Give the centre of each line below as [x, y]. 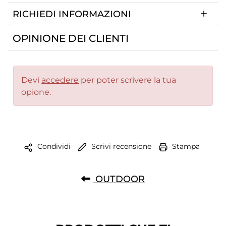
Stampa [185, 146]
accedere [60, 80]
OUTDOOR [119, 178]
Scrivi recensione [120, 146]
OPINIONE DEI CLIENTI [71, 38]
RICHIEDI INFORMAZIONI [72, 14]
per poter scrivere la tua [128, 80]
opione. [36, 92]
